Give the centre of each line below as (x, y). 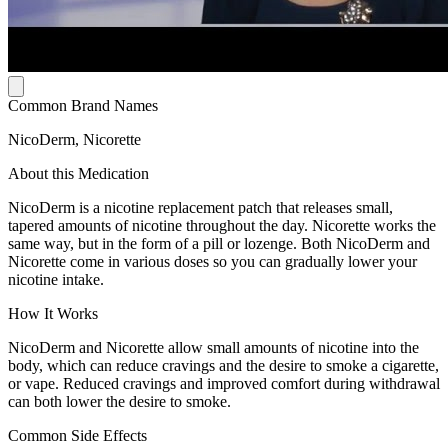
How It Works (53, 313)
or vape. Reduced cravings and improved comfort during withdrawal (224, 383)
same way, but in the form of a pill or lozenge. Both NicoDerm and (219, 243)
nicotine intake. (56, 279)
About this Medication (78, 173)
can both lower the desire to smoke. (119, 401)
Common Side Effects (77, 435)
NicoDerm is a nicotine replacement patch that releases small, (200, 207)
